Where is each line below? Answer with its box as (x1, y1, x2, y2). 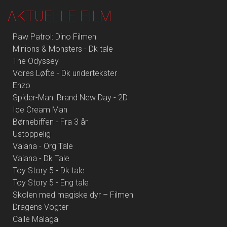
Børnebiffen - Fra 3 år (13, 117, 88, 127)
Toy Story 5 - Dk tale (13, 166, 85, 176)
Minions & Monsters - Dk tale (13, 44, 113, 54)
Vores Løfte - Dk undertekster (13, 68, 117, 79)
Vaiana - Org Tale (13, 141, 73, 152)
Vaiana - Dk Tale (13, 154, 69, 164)
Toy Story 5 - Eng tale (13, 178, 89, 188)
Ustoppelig (13, 129, 51, 139)
